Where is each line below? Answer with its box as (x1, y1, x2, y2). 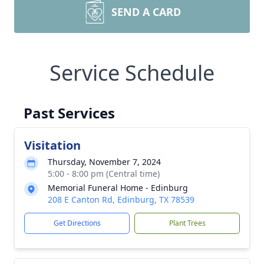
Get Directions (53, 218, 101, 228)
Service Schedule (49, 58, 214, 87)
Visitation (24, 137, 81, 153)
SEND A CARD (111, 5, 181, 19)
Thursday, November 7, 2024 (48, 156, 161, 167)
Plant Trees (169, 218, 206, 228)
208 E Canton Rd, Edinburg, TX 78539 (48, 194, 194, 205)
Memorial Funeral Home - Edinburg (48, 182, 188, 193)
